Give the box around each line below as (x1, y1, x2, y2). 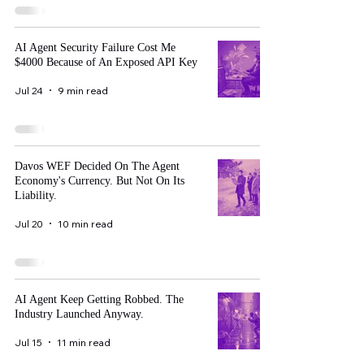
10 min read (58, 217, 113, 230)
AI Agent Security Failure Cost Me (15, 41, 175, 54)
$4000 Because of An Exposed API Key (15, 56, 197, 68)
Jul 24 (15, 84, 43, 97)
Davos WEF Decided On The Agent (15, 160, 180, 172)
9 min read (58, 84, 108, 97)
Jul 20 (15, 217, 43, 230)
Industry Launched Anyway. (15, 308, 144, 320)
